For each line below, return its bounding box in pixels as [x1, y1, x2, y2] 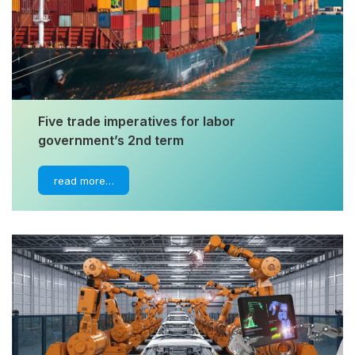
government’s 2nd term [38, 132, 185, 148]
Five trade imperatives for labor [38, 113, 236, 129]
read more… [53, 174, 114, 187]
